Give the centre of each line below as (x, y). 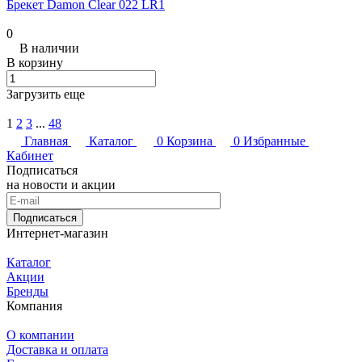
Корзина (189, 141)
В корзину (35, 62)
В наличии (49, 48)
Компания (34, 305)
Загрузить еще (46, 94)
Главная (46, 141)
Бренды (27, 291)
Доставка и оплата (57, 349)
